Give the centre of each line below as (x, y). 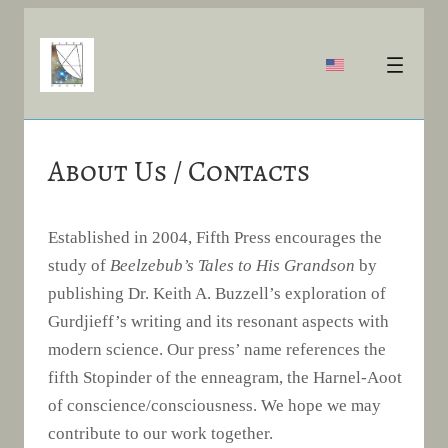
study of (79, 265)
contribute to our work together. (160, 433)
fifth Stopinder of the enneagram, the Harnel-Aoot (225, 377)
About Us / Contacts (179, 171)
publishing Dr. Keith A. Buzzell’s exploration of (217, 293)
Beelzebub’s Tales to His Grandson (232, 265)
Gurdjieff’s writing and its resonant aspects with (218, 321)
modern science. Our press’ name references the (217, 349)
